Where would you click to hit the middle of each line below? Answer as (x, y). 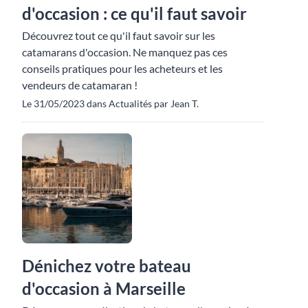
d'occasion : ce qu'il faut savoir (134, 14)
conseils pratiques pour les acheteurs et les (122, 69)
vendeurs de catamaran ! (80, 85)
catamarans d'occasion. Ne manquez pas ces (125, 52)
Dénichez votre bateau (107, 266)
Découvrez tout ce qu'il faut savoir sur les (119, 36)
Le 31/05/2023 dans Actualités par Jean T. (110, 104)
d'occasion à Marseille (104, 289)
